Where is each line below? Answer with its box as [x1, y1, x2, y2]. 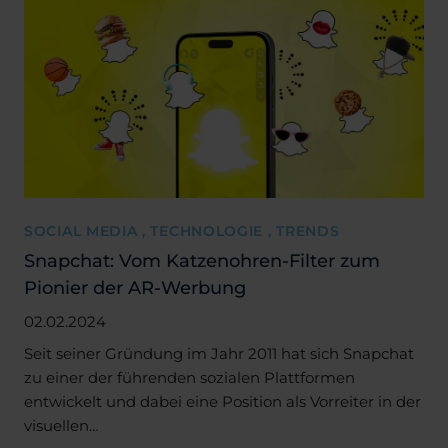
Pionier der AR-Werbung [24, 275, 246, 299]
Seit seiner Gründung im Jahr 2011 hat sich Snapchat [24, 343, 414, 363]
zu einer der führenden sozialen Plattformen [24, 367, 355, 387]
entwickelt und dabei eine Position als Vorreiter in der [24, 391, 421, 411]
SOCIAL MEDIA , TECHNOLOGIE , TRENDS [24, 221, 340, 240]
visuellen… [24, 415, 99, 435]
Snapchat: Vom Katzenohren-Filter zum [24, 248, 380, 272]
